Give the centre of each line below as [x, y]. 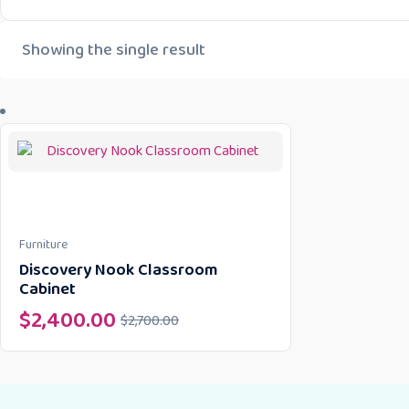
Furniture [43, 245]
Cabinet [47, 289]
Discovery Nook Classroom [118, 270]
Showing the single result [114, 50]
